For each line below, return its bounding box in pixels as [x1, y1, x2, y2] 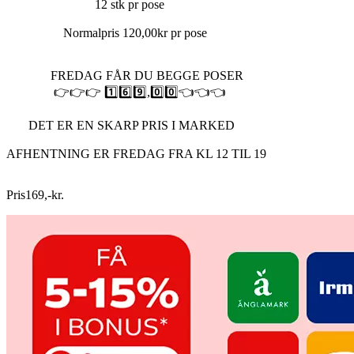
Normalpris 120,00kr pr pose [6, 25, 207, 40]
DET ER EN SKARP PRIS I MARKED [6, 118, 235, 132]
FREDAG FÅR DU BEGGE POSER [6, 68, 243, 82]
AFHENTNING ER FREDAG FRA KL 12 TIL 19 [6, 146, 266, 160]
